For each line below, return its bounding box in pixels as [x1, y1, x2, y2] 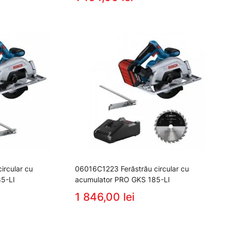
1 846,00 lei [75, 190, 135, 203]
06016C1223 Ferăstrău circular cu [75, 164, 189, 173]
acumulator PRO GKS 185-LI [75, 175, 170, 184]
